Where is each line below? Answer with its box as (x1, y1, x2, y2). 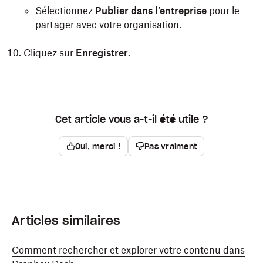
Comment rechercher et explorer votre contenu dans (12, 244, 245, 256)
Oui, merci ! (75, 141, 120, 151)
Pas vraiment (144, 141, 197, 151)
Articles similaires (12, 213, 120, 228)
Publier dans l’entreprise (95, 5, 207, 16)
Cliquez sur (23, 47, 76, 59)
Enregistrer (76, 47, 128, 59)
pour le (207, 5, 240, 16)
